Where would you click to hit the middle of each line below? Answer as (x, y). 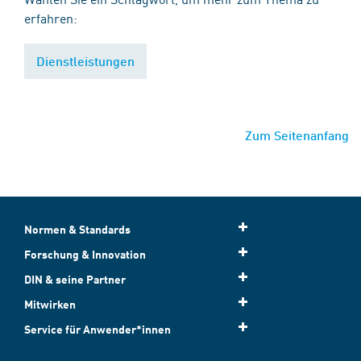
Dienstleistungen (85, 61)
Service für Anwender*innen (98, 329)
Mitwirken (50, 304)
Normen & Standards (77, 229)
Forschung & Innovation (85, 254)
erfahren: (51, 18)
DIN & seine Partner (75, 279)
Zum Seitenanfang (297, 135)
